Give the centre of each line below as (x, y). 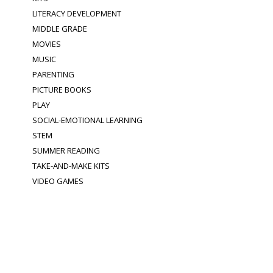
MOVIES (47, 44)
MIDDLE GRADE (60, 29)
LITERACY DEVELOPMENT (77, 13)
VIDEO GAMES (58, 181)
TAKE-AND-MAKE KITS (71, 166)
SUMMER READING (66, 151)
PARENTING (54, 74)
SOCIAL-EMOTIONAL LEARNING (88, 120)
